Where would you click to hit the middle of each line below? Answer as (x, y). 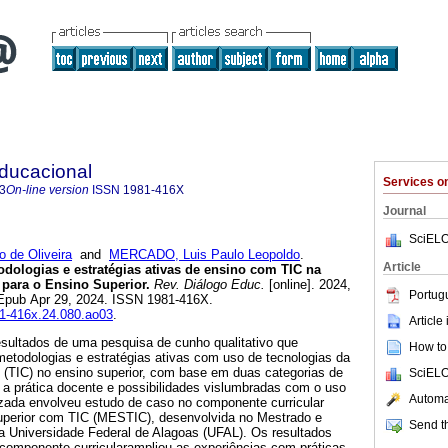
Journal (404, 211)
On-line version (47, 190)
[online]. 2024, (308, 285)
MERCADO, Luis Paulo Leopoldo (204, 255)
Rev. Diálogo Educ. (207, 285)
